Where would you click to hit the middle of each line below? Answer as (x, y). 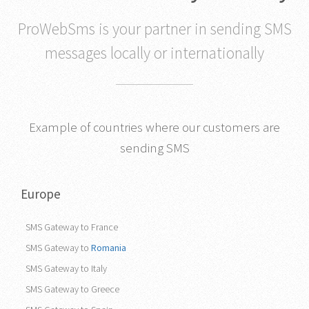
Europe (41, 193)
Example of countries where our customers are (154, 127)
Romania (109, 247)
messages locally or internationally (154, 53)
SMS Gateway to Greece (72, 289)
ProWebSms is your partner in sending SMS (154, 29)
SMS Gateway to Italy (66, 268)
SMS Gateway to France (72, 227)
